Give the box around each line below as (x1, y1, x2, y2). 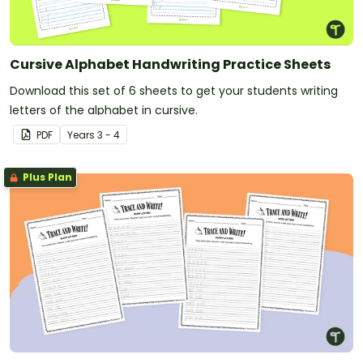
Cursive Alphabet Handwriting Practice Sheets (10, 54, 331, 74)
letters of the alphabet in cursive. (10, 101, 198, 118)
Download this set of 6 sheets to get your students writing (10, 82, 338, 99)
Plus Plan (20, 169, 72, 184)
